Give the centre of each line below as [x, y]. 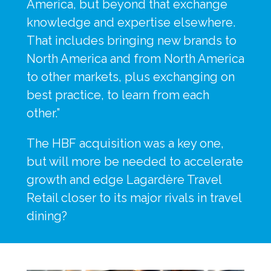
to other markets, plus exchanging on [131, 77]
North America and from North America [135, 58]
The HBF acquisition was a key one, [125, 143]
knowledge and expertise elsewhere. [131, 22]
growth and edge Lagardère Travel [124, 179]
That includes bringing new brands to [132, 40]
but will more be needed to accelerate [135, 161]
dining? [47, 216]
